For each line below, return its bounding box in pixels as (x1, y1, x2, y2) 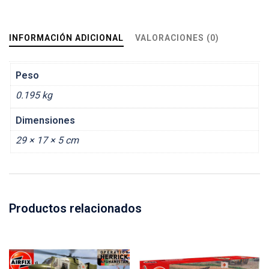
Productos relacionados (9, 201, 142, 216)
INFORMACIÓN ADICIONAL (9, 33, 124, 43)
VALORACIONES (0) (135, 33, 219, 43)
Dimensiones (16, 114, 75, 126)
